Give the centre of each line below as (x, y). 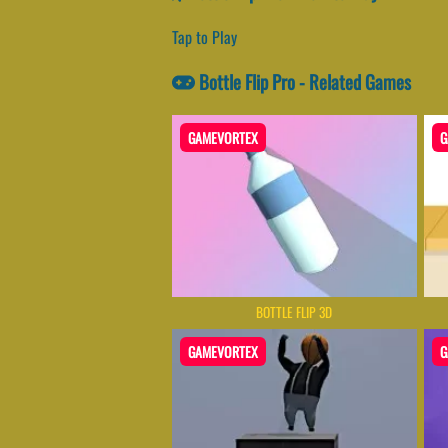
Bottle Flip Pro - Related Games (303, 81)
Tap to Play (204, 37)
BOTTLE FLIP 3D (294, 312)
